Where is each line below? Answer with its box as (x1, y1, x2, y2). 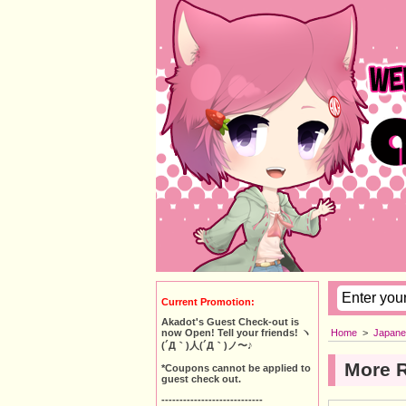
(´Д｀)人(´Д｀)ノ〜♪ (161, 340, 253, 352)
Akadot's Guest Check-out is (161, 316, 299, 328)
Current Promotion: (161, 295, 255, 307)
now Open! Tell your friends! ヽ (161, 327, 311, 339)
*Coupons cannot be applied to (161, 362, 311, 373)
